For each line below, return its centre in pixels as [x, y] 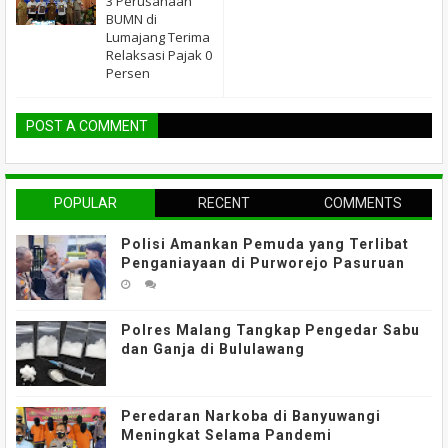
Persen [128, 73]
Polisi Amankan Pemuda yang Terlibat [265, 244]
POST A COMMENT [87, 126]
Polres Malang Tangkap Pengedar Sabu [270, 330]
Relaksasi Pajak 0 [159, 55]
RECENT [223, 203]
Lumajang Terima [158, 37]
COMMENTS [362, 203]
